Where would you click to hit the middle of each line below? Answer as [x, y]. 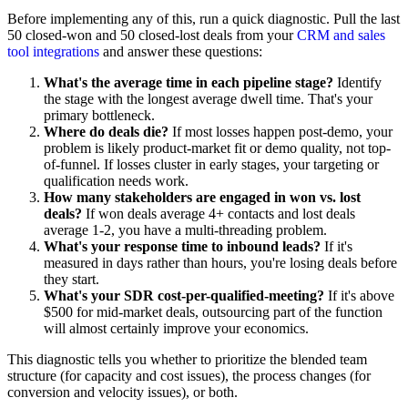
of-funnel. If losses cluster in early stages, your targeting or [211, 164]
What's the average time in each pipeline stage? [189, 82]
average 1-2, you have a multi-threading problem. [185, 229]
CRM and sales [341, 35]
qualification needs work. [116, 180]
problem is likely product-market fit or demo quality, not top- [217, 148]
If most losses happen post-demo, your [280, 131]
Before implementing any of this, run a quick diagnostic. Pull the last [204, 18]
